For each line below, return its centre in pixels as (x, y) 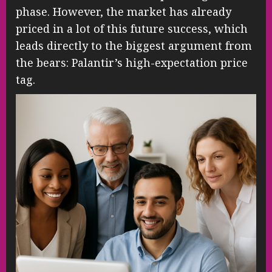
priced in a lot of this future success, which (132, 29)
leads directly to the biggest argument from (134, 46)
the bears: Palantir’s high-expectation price (132, 63)
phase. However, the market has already (124, 12)
